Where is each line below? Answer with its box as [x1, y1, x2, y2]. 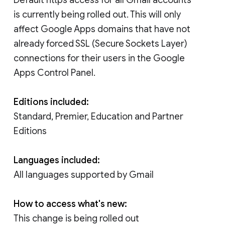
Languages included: [14, 154, 100, 166]
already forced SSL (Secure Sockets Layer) [14, 38, 187, 49]
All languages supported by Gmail [14, 169, 154, 180]
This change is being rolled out [14, 212, 139, 224]
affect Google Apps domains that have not [14, 23, 190, 35]
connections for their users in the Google [14, 52, 185, 64]
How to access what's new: [14, 198, 127, 209]
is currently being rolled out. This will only [14, 9, 181, 20]
